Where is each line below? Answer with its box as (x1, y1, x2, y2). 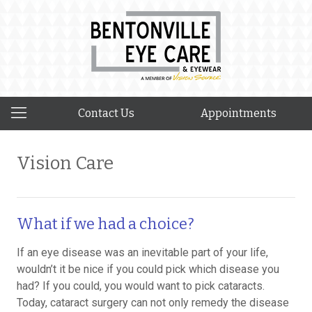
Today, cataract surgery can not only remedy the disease (17, 296, 289, 309)
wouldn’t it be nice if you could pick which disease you (17, 263, 279, 276)
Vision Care (17, 153, 114, 174)
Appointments (201, 107, 276, 120)
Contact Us (78, 107, 134, 120)
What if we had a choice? (17, 214, 194, 233)
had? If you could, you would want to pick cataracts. (17, 279, 265, 292)
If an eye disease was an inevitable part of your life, (17, 246, 268, 259)
